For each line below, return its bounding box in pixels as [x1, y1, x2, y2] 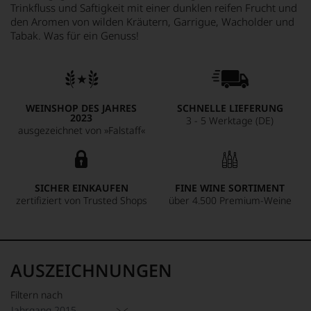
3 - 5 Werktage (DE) [186, 114, 274, 127]
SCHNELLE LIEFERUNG [176, 101, 283, 115]
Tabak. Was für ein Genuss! [10, 28, 139, 42]
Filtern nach [10, 288, 62, 301]
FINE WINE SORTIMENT [175, 181, 285, 194]
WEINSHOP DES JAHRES [26, 101, 137, 115]
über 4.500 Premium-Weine [168, 194, 292, 207]
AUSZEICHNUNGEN [10, 258, 172, 282]
